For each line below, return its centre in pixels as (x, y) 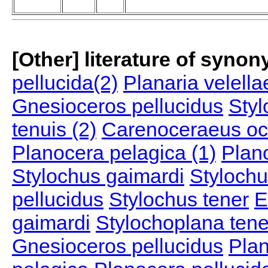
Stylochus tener (179, 200)
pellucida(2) (65, 83)
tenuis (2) (54, 130)
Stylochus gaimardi (98, 176)
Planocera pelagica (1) (114, 153)
